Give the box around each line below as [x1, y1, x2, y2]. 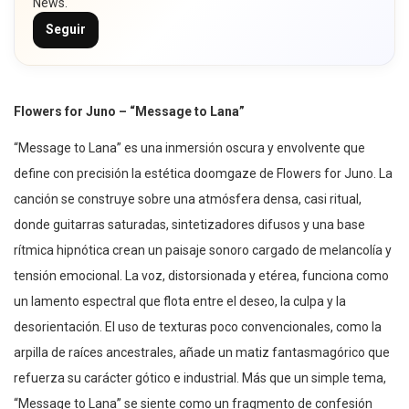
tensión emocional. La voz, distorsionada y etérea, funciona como [14, 267, 389, 283]
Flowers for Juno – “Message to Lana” [14, 103, 245, 119]
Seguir [46, 22, 86, 37]
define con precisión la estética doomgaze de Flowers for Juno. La [14, 165, 393, 181]
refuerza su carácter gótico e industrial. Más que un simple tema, [14, 370, 386, 385]
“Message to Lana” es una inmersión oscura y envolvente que [14, 140, 365, 155]
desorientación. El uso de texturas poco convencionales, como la [14, 319, 382, 334]
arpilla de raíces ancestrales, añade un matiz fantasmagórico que [14, 344, 390, 360]
